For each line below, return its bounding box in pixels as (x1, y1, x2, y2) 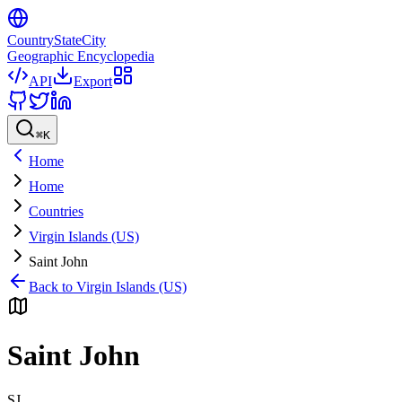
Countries (29, 204, 83, 219)
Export (74, 74, 112, 89)
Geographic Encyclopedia (7, 48, 154, 64)
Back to (29, 279, 76, 294)
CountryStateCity (7, 32, 106, 48)
